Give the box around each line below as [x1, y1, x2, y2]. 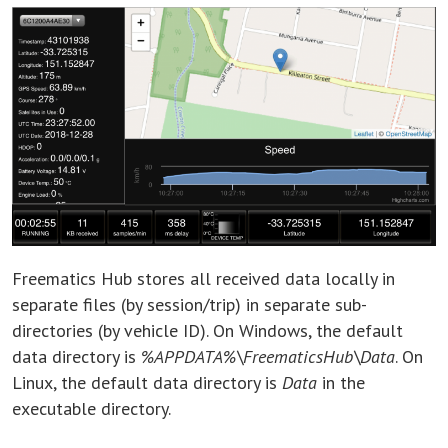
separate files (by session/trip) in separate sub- [12, 292, 367, 316]
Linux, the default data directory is [12, 370, 282, 394]
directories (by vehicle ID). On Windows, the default [12, 318, 403, 342]
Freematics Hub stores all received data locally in [12, 266, 395, 290]
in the [317, 370, 365, 394]
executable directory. [12, 396, 171, 420]
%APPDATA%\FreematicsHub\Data [141, 344, 395, 368]
